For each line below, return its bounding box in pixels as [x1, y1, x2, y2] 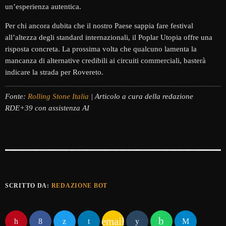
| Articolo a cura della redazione [89, 92, 193, 100]
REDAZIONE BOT [51, 182, 108, 189]
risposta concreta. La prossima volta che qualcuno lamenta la [5, 45, 197, 53]
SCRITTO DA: [5, 182, 51, 189]
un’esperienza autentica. [5, 3, 81, 11]
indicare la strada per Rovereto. [5, 68, 103, 77]
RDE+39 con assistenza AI [5, 103, 89, 112]
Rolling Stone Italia [28, 92, 89, 100]
